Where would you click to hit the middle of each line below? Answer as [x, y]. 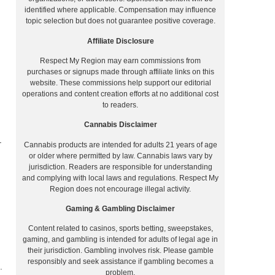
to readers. [120, 105]
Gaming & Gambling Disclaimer [120, 209]
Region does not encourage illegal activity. [120, 189]
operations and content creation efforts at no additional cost [120, 94]
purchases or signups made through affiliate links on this [120, 72]
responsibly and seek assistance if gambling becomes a [120, 262]
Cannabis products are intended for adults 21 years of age [120, 145]
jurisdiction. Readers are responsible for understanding [120, 167]
